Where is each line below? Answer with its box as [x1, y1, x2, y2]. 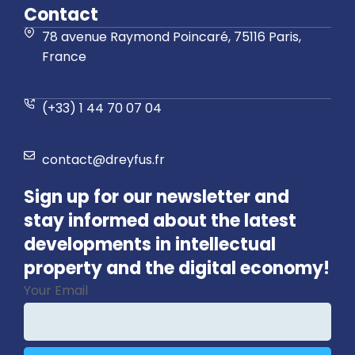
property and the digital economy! [24, 255, 330, 281]
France [41, 47, 86, 66]
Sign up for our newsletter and [24, 184, 289, 209]
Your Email [24, 281, 88, 300]
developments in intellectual [24, 231, 276, 257]
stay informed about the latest [24, 208, 296, 233]
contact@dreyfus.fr [41, 150, 165, 169]
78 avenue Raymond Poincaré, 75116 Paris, [41, 27, 301, 46]
